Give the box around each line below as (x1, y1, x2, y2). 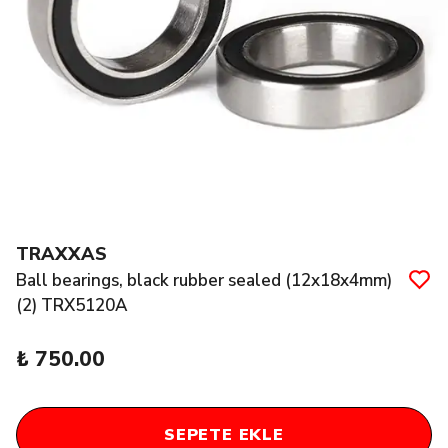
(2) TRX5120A (16, 294, 128, 318)
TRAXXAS (16, 242, 107, 267)
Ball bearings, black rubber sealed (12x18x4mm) (16, 269, 392, 293)
